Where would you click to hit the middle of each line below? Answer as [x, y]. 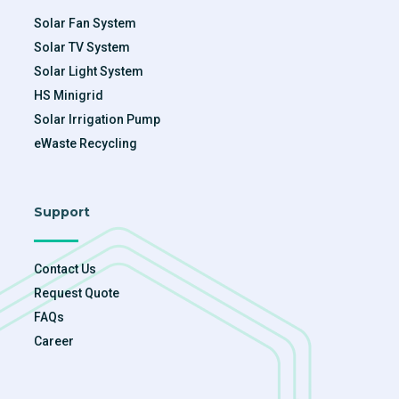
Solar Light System [89, 71]
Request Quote [77, 293]
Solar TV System [82, 47]
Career [54, 341]
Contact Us [65, 269]
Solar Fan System [85, 23]
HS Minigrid [69, 95]
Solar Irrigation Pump [97, 119]
